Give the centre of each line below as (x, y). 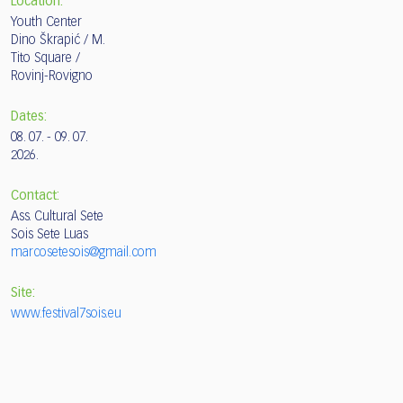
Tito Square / (45, 59)
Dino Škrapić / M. (58, 41)
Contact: (35, 197)
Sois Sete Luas (49, 235)
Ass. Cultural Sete (57, 217)
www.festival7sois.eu (66, 314)
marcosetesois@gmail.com (84, 253)
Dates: (29, 117)
